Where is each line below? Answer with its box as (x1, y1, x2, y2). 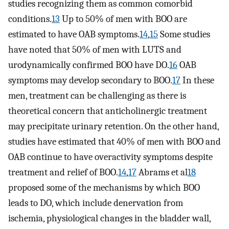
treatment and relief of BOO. (8, 167, 118, 178)
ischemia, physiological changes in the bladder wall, (8, 213, 211, 224)
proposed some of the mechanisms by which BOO (8, 182, 200, 194)
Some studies (158, 29, 210, 40)
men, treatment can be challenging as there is (8, 90, 186, 102)
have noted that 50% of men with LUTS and (8, 44, 181, 56)
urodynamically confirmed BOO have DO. (8, 59, 169, 71)
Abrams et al (136, 167, 188, 178)
